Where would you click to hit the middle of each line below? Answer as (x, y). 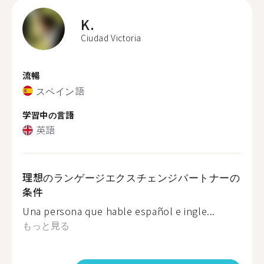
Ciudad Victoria (111, 38)
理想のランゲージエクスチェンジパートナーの (131, 177)
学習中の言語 (48, 114)
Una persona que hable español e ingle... (119, 211)
